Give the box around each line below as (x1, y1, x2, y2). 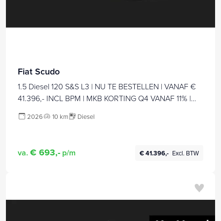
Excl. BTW (172, 148, 199, 157)
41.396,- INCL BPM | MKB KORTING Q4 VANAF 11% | (18, 93, 191, 104)
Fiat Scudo (18, 65, 60, 78)
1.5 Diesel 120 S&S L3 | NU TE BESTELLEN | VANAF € (18, 81, 196, 92)
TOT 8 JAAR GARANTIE (18, 105, 98, 116)
